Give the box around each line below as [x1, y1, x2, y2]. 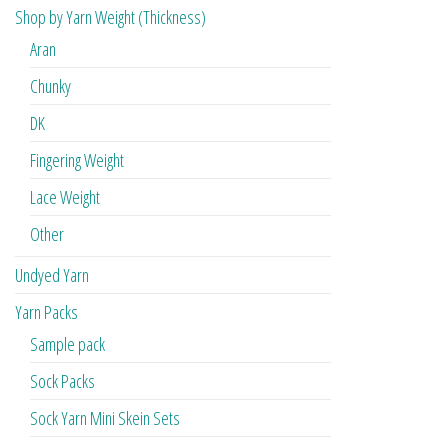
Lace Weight [30, 185, 100, 210]
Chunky [30, 74, 71, 99]
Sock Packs [30, 369, 95, 394]
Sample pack [30, 332, 105, 357]
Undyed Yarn [15, 263, 89, 288]
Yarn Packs [15, 300, 78, 325]
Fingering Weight [30, 148, 124, 173]
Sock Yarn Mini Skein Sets [30, 406, 180, 431]
